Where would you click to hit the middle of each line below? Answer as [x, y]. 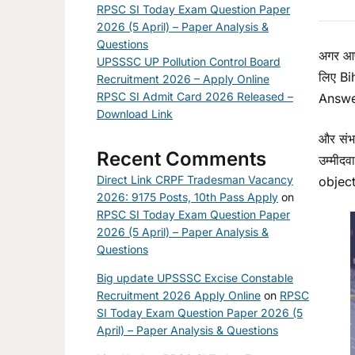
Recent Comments [181, 159]
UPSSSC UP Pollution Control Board [189, 62]
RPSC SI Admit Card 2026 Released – [195, 97]
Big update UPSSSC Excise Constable [195, 278]
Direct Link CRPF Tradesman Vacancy [195, 180]
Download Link [135, 114]
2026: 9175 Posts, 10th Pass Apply [187, 197]
